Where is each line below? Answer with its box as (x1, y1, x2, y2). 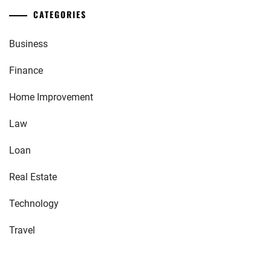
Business (9, 38, 48, 50)
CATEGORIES (33, 8, 87, 21)
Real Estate (9, 171, 57, 183)
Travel (9, 224, 35, 236)
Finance (9, 65, 43, 76)
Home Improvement (9, 91, 93, 103)
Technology (9, 198, 59, 209)
